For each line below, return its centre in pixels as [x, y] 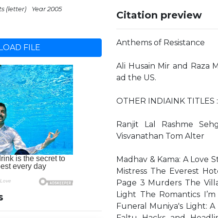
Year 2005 [47, 9]
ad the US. [136, 78]
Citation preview [159, 15]
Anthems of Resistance [161, 43]
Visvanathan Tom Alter [160, 136]
